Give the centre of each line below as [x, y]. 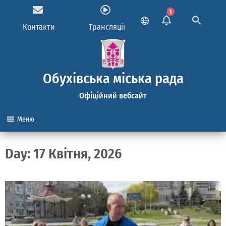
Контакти [39, 27]
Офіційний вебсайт [113, 96]
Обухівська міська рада [113, 78]
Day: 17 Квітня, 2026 [63, 154]
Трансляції [107, 27]
